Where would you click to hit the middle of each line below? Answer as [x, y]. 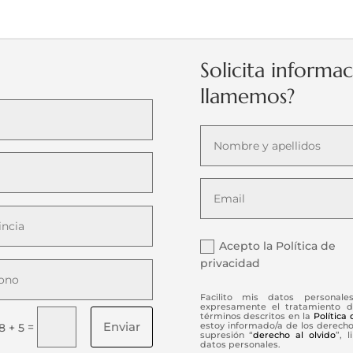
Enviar [122, 327]
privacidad [230, 264]
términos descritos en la [257, 316]
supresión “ [227, 334]
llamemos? [247, 96]
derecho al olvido [295, 334]
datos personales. [240, 344]
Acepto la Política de [277, 246]
